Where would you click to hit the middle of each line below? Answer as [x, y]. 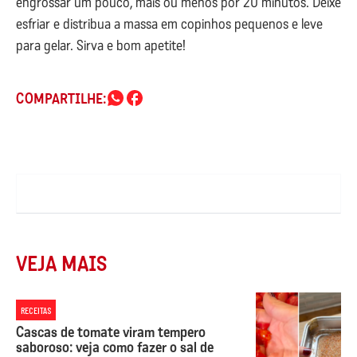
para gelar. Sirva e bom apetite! [102, 45]
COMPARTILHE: [61, 99]
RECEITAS [36, 310]
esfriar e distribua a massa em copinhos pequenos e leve [169, 24]
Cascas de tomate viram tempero [111, 332]
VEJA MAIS [61, 264]
